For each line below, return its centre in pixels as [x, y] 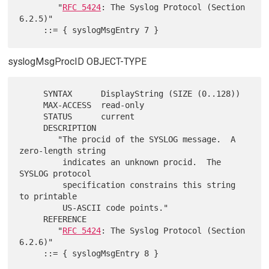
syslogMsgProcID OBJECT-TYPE [77, 62]
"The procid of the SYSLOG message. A [39, 140]
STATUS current [32, 117]
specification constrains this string [41, 185]
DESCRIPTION [32, 128]
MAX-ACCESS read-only [32, 105]
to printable [48, 197]
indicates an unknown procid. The [41, 162]
